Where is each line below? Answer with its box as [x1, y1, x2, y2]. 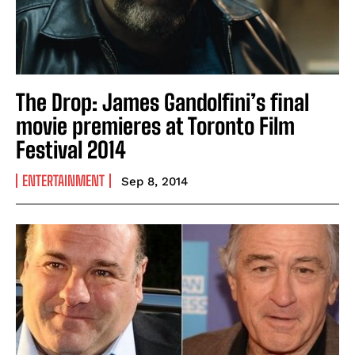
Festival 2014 [16, 136, 126, 163]
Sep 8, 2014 [121, 174, 188, 189]
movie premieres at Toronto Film [16, 112, 295, 139]
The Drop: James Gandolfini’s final [16, 88, 309, 116]
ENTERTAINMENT [22, 171, 105, 189]
